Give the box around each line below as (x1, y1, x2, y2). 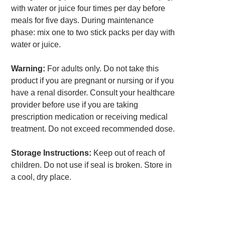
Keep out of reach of (91, 149, 165, 158)
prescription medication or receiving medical (11, 113, 168, 122)
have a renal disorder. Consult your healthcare (11, 88, 175, 97)
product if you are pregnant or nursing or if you (11, 76, 174, 85)
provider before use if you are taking (11, 100, 138, 109)
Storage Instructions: (11, 149, 91, 158)
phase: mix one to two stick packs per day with (11, 28, 175, 37)
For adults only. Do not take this (45, 64, 159, 73)
